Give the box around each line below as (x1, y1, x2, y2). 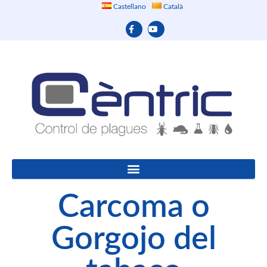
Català (162, 3, 183, 10)
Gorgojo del (51, 223, 216, 256)
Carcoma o (57, 191, 210, 223)
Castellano (111, 3, 146, 10)
